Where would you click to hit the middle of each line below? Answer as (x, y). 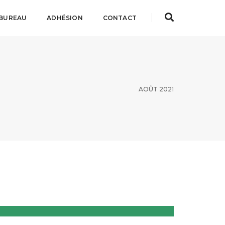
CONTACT (120, 18)
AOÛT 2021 (156, 89)
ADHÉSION (65, 18)
